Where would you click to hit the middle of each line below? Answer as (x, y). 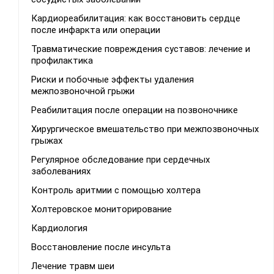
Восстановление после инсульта (101, 247)
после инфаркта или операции (96, 30)
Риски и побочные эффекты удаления (113, 80)
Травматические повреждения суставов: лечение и (141, 49)
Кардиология (59, 228)
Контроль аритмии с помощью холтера (116, 191)
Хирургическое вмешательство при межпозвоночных (145, 129)
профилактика (62, 61)
